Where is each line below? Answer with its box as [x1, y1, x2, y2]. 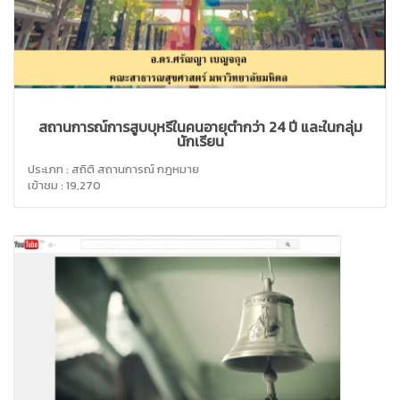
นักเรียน [176, 130, 224, 153]
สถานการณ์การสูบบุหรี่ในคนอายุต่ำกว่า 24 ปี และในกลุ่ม [37, 116, 362, 138]
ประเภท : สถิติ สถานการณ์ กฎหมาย [28, 161, 199, 179]
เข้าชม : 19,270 [28, 177, 101, 195]
